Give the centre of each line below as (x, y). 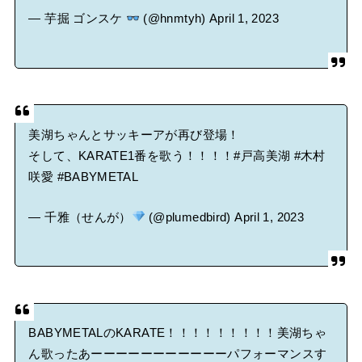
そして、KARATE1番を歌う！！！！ (131, 156)
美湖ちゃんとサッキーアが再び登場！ (134, 135)
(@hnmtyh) (175, 19)
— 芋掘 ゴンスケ (78, 19)
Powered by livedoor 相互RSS (88, 35)
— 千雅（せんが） (80, 217)
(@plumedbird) (190, 217)
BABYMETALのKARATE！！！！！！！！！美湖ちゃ (178, 333)
